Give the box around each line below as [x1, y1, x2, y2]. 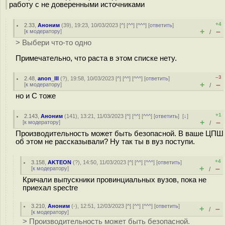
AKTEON [48, 159, 72, 165]
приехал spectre [23, 184, 78, 192]
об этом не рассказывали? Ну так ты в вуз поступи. [16, 138, 195, 146]
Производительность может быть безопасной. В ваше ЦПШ [16, 130, 223, 138]
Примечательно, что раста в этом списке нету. [16, 54, 177, 62]
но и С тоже [16, 92, 56, 100]
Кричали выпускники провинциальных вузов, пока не [23, 176, 206, 184]
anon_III [38, 75, 59, 81]
